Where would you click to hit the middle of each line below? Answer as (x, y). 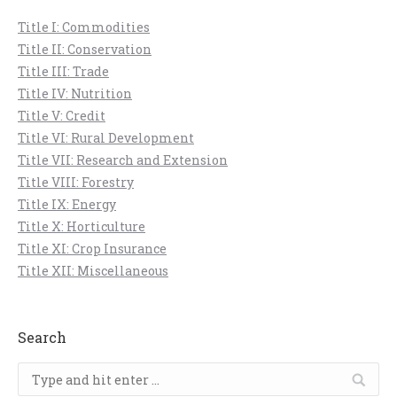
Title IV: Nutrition (75, 93)
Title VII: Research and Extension (123, 160)
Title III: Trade (63, 71)
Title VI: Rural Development (106, 138)
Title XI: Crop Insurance (92, 249)
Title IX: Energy (67, 204)
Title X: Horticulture (82, 226)
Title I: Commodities (84, 27)
